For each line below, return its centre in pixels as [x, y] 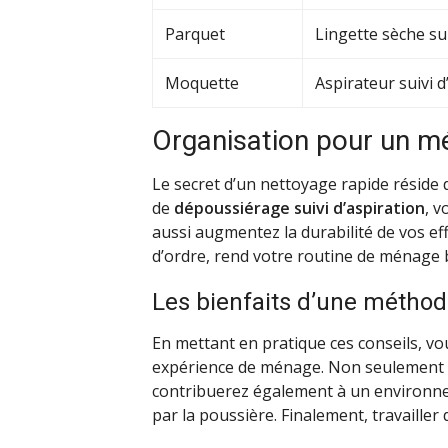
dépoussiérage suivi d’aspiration [299, 207]
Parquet [195, 33]
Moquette [202, 82]
